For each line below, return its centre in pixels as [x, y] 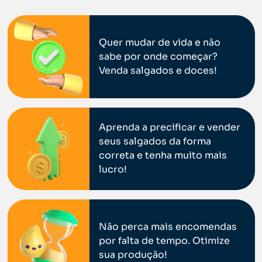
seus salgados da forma [155, 142]
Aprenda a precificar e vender [170, 127]
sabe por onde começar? [158, 57]
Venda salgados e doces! [158, 71]
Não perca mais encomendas [168, 226]
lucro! [113, 170]
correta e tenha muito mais [163, 156]
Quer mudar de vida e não [160, 43]
